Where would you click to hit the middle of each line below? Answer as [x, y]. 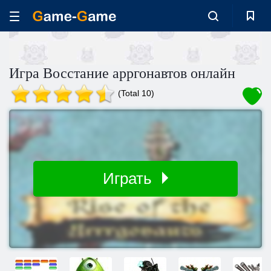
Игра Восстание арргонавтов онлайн [122, 73]
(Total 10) [136, 93]
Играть [129, 178]
